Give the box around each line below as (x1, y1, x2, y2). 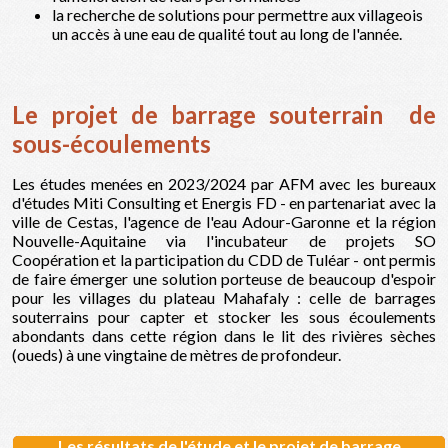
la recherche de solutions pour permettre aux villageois (52, 4, 423, 24)
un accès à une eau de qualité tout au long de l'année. (52, 23, 402, 43)
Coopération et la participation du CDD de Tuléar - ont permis (12, 249, 436, 269)
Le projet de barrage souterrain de (12, 99, 436, 129)
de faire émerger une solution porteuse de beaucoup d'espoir (12, 268, 436, 288)
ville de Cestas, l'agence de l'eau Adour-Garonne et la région (12, 211, 436, 231)
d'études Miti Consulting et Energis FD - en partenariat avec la (12, 192, 436, 212)
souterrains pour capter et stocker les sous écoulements (12, 306, 436, 326)
